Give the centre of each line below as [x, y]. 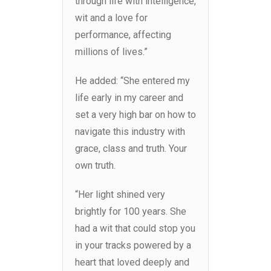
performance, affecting [123, 35]
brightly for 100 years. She [131, 212]
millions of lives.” [111, 52]
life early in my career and [129, 98]
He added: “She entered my [132, 81]
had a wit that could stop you [135, 229]
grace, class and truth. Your [131, 149]
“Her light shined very [120, 195]
